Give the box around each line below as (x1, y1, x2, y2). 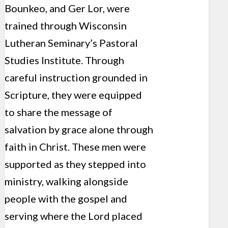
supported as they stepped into (5, 158, 146, 170)
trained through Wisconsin (5, 19, 127, 32)
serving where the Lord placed (5, 210, 142, 222)
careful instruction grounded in (5, 71, 148, 84)
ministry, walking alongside (5, 175, 128, 188)
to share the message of (5, 106, 112, 119)
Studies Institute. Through (5, 54, 124, 67)
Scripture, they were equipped (5, 89, 142, 101)
